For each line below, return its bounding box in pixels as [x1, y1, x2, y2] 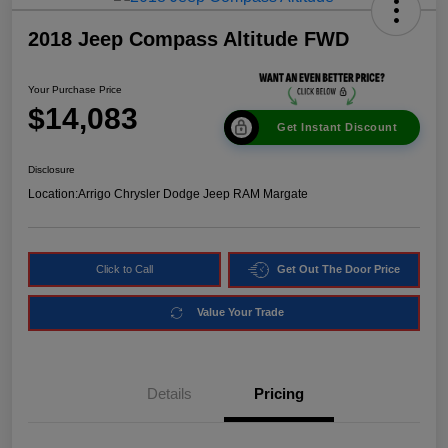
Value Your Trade [197, 306, 284, 319]
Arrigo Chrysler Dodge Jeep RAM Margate [78, 186, 308, 201]
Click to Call [95, 262, 153, 275]
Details [146, 384, 192, 402]
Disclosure [28, 163, 75, 175]
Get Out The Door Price [276, 263, 400, 276]
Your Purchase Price [28, 84, 122, 96]
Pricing [254, 384, 304, 402]
